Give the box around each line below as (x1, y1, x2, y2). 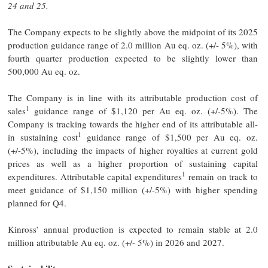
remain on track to (185, 170, 258, 182)
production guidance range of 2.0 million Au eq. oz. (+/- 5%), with (8, 38, 258, 51)
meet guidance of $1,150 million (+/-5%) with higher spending (8, 183, 258, 196)
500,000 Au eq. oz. (8, 65, 80, 77)
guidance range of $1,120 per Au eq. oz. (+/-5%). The (29, 104, 258, 117)
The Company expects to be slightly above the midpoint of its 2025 (8, 25, 258, 38)
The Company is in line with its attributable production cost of (8, 91, 258, 103)
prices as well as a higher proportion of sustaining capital (8, 157, 258, 169)
